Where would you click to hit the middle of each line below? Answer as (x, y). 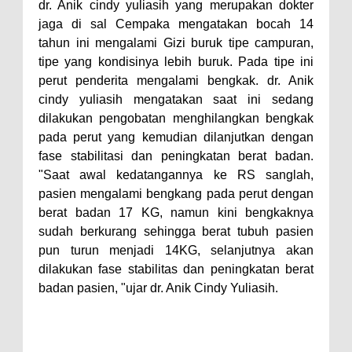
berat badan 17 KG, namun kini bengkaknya (176, 212)
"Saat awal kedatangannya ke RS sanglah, (176, 174)
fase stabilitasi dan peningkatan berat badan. (176, 156)
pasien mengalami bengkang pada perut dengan (176, 193)
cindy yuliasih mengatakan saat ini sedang (176, 99)
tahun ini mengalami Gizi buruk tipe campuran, (176, 42)
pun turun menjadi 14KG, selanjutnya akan (176, 250)
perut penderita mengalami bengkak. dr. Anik (176, 80)
